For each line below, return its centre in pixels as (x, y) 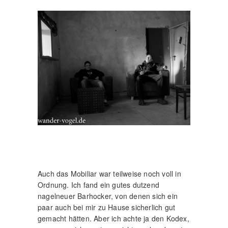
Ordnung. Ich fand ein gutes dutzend (98, 185)
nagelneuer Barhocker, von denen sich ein (108, 196)
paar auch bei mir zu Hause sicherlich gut (107, 207)
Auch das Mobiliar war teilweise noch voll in (109, 174)
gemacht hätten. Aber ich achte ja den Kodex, (113, 218)
